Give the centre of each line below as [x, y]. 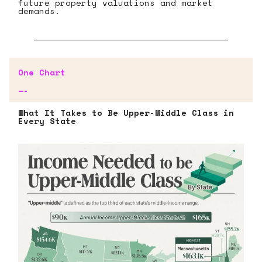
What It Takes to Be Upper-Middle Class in [126, 112]
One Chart [42, 72]
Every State [47, 120]
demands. [39, 11]
